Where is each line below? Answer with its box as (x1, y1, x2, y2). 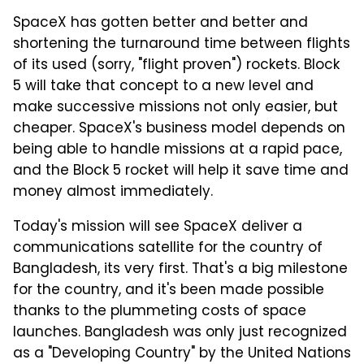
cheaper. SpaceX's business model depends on (13, 118, 345, 141)
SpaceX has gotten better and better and (13, 12, 308, 36)
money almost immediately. (13, 181, 213, 205)
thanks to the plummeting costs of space (13, 301, 306, 324)
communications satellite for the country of (13, 237, 323, 261)
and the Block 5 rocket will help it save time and (13, 160, 349, 184)
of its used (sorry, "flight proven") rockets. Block (13, 54, 340, 78)
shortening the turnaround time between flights (13, 33, 350, 57)
